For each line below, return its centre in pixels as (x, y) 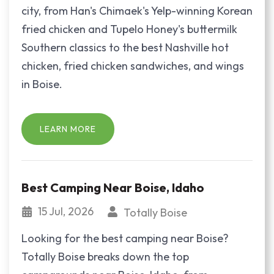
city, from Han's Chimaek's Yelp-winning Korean (137, 11)
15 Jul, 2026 (67, 212)
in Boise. (42, 84)
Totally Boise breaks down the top (105, 256)
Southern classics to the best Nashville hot (125, 48)
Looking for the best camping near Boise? (125, 238)
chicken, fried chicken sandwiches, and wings (133, 66)
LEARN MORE (68, 129)
